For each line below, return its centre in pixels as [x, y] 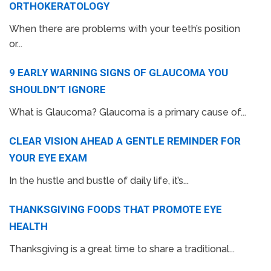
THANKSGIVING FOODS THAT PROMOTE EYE [116, 210]
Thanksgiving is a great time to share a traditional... [122, 249]
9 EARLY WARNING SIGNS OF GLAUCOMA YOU [119, 73]
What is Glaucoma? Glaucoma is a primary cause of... [128, 113]
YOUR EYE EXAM [48, 158]
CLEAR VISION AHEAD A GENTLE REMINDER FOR [125, 141]
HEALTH [28, 227]
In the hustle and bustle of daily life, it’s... [99, 181]
